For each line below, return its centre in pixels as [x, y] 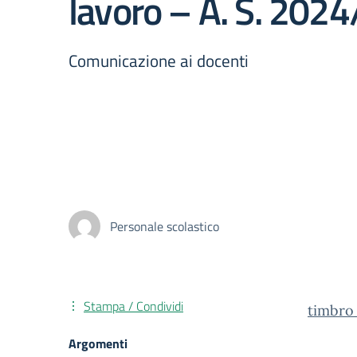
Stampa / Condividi [133, 306]
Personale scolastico [165, 226]
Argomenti [98, 343]
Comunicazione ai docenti [159, 61]
